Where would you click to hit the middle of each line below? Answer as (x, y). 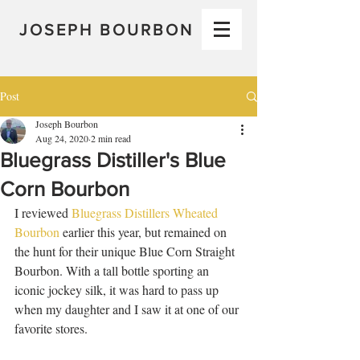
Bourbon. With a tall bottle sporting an (113, 270)
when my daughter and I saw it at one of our (128, 309)
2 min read (111, 138)
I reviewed (43, 213)
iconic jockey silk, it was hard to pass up (118, 290)
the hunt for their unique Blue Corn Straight (126, 251)
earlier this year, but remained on (145, 232)
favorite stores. (53, 328)
